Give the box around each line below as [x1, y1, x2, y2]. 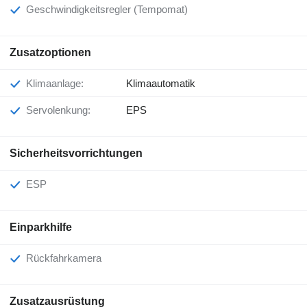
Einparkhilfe [10, 221, 72, 234]
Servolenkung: [33, 104, 90, 116]
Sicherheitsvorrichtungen [10, 147, 143, 160]
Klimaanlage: [33, 77, 84, 90]
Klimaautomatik [126, 77, 195, 90]
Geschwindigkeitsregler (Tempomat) [34, 3, 188, 16]
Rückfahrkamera [34, 252, 101, 265]
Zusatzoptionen [10, 47, 91, 59]
